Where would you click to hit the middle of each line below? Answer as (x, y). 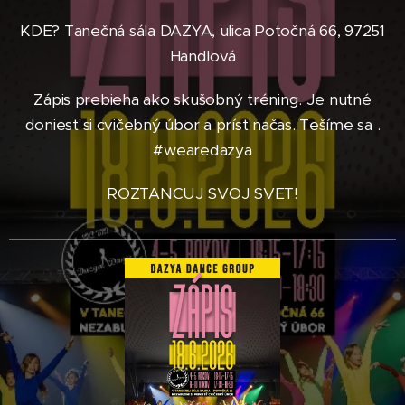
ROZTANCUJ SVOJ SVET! (202, 193)
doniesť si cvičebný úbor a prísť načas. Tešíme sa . (202, 125)
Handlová (202, 56)
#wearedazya (202, 150)
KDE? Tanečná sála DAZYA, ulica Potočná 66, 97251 (202, 31)
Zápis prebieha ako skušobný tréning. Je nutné (202, 99)
